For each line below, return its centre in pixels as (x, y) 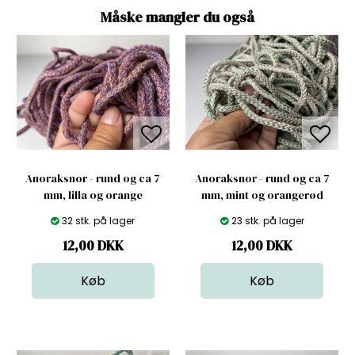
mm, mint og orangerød (262, 195)
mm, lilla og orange (93, 195)
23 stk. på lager (267, 220)
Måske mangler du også (177, 17)
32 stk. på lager (99, 220)
